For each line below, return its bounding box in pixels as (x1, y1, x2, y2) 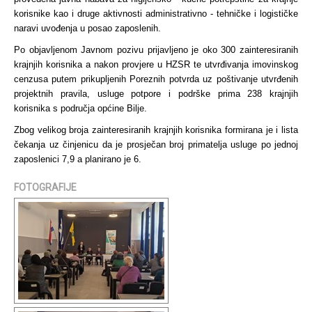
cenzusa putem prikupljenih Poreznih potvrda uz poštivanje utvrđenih (14, 74, 298, 84)
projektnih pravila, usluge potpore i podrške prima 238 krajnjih (14, 88, 298, 99)
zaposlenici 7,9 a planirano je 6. (14, 154, 141, 164)
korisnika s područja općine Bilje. (14, 103, 147, 114)
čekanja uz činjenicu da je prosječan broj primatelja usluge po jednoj (14, 139, 298, 150)
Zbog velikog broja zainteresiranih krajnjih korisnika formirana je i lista (14, 125, 298, 135)
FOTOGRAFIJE (14, 182, 77, 193)
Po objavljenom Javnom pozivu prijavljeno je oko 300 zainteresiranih (14, 45, 298, 55)
